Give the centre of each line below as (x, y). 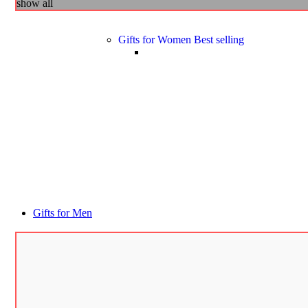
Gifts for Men (63, 212)
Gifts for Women (156, 39)
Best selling (219, 39)
